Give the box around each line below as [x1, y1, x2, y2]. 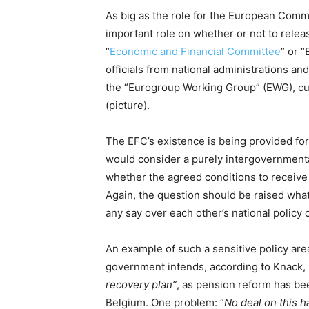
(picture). [106, 99, 150, 112]
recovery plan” [106, 278, 177, 291]
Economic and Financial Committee [110, 45, 281, 58]
